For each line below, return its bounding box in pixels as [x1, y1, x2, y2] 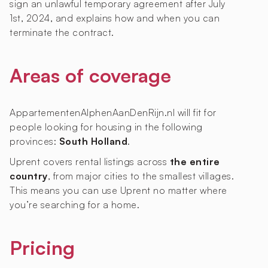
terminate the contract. [10, 26, 114, 39]
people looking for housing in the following [10, 121, 203, 133]
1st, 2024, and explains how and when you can [10, 12, 220, 25]
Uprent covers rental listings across [10, 156, 170, 168]
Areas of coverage [10, 63, 171, 88]
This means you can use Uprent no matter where [10, 184, 227, 197]
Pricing [10, 236, 75, 260]
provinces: [10, 135, 59, 148]
